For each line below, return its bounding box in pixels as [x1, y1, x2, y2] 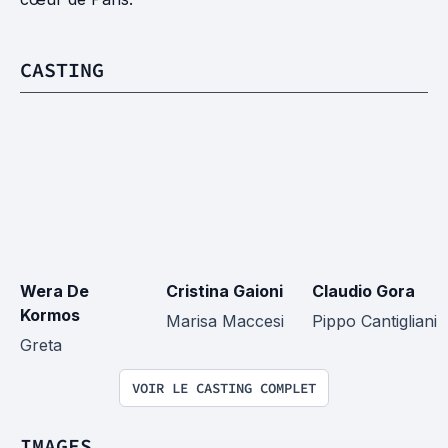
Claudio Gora [312, 281, 415, 301]
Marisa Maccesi [166, 311, 284, 331]
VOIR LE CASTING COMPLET [132, 379, 316, 397]
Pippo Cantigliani [312, 311, 437, 331]
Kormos [20, 305, 80, 325]
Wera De [20, 281, 93, 301]
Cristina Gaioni [166, 281, 283, 301]
